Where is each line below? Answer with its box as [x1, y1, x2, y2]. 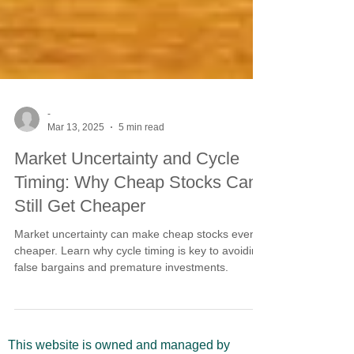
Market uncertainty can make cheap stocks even [14, 262, 256, 275]
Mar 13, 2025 [47, 156, 104, 168]
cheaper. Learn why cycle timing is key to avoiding [14, 279, 264, 292]
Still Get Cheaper [14, 231, 145, 250]
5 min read [119, 156, 164, 168]
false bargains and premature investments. [14, 296, 228, 308]
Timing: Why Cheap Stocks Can [14, 207, 258, 227]
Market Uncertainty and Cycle [14, 183, 239, 203]
